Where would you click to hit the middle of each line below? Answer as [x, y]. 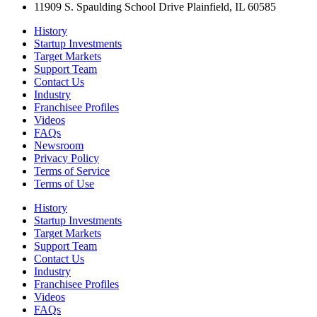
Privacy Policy [67, 158]
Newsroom [59, 145]
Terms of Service [72, 171]
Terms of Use [64, 183]
